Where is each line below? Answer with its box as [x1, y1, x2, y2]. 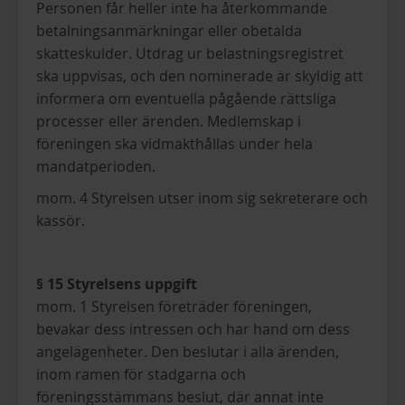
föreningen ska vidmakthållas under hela [36, 134, 313, 154]
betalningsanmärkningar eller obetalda [36, 21, 302, 41]
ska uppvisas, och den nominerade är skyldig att [36, 66, 363, 86]
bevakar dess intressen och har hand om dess [36, 319, 350, 339]
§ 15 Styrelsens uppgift [36, 274, 197, 294]
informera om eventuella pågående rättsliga [36, 89, 336, 108]
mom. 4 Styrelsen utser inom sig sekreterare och [36, 188, 368, 208]
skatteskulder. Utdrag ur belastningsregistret [36, 43, 344, 63]
